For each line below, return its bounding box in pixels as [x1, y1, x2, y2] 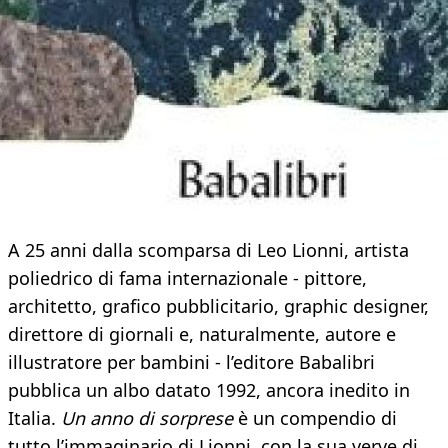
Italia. [8, 406, 61, 431]
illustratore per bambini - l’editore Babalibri [8, 350, 375, 375]
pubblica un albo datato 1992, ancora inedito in [8, 378, 410, 403]
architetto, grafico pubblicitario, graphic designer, [8, 294, 429, 319]
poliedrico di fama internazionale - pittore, [8, 266, 367, 291]
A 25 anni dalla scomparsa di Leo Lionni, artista [8, 238, 409, 263]
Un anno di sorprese [61, 406, 233, 431]
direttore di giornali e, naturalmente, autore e [8, 322, 396, 347]
